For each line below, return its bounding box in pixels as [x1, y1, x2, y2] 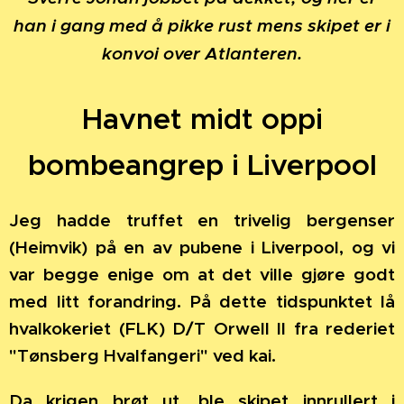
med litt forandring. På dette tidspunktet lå [9, 290, 395, 313]
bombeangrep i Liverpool [27, 147, 377, 184]
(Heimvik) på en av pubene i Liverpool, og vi [9, 236, 395, 259]
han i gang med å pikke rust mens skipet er [14, 14, 386, 38]
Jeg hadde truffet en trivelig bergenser [9, 209, 395, 232]
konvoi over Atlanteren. [102, 42, 302, 66]
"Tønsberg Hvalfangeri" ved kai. [9, 344, 276, 367]
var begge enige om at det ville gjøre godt [9, 263, 395, 286]
